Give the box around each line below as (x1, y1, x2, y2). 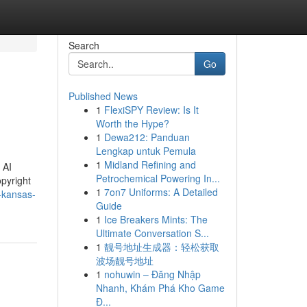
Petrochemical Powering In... (95, 171, 220, 185)
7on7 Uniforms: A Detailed (103, 185, 218, 199)
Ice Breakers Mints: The (103, 212, 208, 226)
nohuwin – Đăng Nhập (103, 267, 201, 281)
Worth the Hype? (95, 116, 169, 130)
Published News (68, 89, 138, 103)
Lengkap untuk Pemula (95, 144, 196, 158)
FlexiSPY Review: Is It (103, 103, 199, 116)
